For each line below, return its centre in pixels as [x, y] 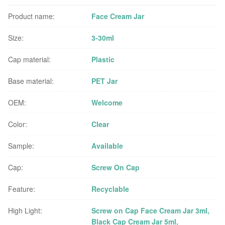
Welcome [107, 102]
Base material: [31, 81]
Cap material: [29, 59]
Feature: [22, 189]
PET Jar [105, 81]
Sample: [21, 146]
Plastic [103, 59]
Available [107, 146]
